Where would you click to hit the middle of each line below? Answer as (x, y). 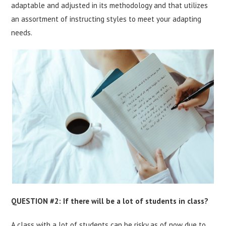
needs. (23, 32)
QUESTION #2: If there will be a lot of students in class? (110, 201)
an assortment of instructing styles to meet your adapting (106, 19)
